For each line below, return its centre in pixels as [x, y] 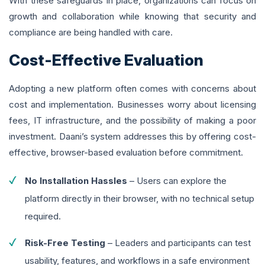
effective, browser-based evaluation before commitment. [126, 153]
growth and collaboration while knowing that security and [132, 17]
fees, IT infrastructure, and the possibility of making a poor [132, 121]
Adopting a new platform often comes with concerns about [132, 89]
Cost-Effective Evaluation [106, 60]
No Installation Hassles [76, 181]
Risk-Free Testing [65, 243]
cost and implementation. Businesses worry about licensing [132, 105]
